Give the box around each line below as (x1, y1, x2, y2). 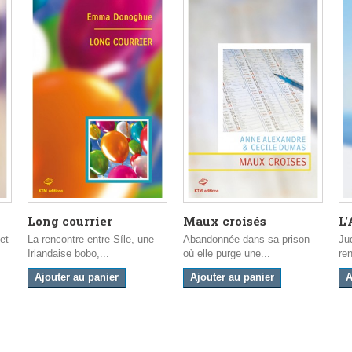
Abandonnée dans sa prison (183, 233, 310, 246)
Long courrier (27, 213, 112, 229)
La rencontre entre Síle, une (27, 233, 154, 246)
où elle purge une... (183, 247, 270, 260)
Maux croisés (183, 213, 266, 229)
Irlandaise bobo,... (27, 247, 109, 260)
